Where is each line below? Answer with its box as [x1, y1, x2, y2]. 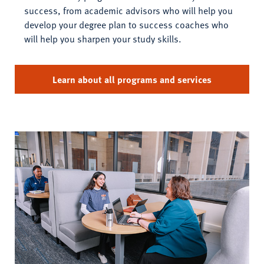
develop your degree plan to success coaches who [24, 18, 229, 32]
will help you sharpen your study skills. [24, 32, 181, 47]
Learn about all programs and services [52, 72, 212, 87]
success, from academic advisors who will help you [24, 4, 233, 18]
